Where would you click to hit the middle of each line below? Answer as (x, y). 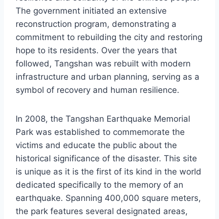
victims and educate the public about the (96, 145)
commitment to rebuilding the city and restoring (109, 37)
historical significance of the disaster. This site (106, 159)
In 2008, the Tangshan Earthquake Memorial (103, 119)
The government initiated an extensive (91, 11)
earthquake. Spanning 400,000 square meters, (108, 198)
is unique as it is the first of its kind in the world (109, 172)
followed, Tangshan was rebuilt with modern (103, 64)
